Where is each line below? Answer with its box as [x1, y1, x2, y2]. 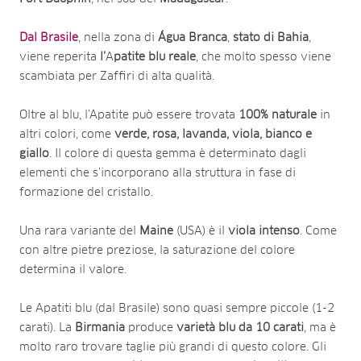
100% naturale [239, 109, 317, 121]
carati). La [19, 322, 75, 334]
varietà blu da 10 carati [176, 322, 304, 334]
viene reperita [19, 51, 100, 63]
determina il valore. [19, 263, 127, 276]
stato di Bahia [233, 31, 309, 44]
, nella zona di [78, 31, 158, 44]
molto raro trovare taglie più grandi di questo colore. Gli [19, 341, 326, 353]
